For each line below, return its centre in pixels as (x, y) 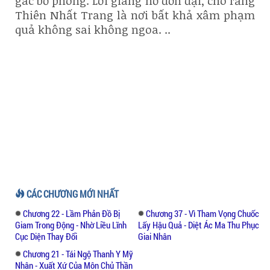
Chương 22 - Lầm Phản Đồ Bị (71, 213)
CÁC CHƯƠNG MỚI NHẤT (72, 193)
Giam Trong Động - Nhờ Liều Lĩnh (71, 224)
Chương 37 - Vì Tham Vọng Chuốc (202, 213)
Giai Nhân (155, 236)
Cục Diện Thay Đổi (46, 236)
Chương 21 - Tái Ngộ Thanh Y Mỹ (78, 253)
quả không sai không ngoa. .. (93, 29)
